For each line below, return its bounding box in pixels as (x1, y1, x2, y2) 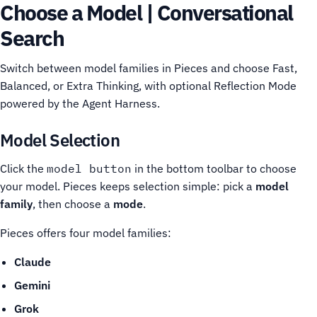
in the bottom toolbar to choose (132, 161, 296, 175)
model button (47, 161, 132, 175)
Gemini (14, 278, 50, 292)
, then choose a (33, 197, 113, 211)
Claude (14, 255, 51, 269)
